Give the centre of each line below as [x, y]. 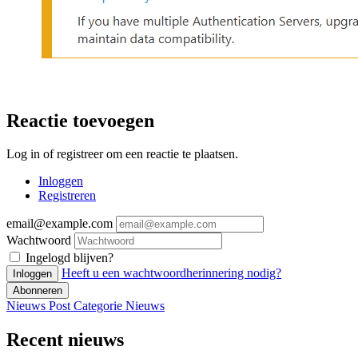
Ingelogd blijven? [70, 258]
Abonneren [38, 291]
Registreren [67, 196]
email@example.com [60, 224]
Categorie [99, 306]
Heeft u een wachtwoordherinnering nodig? [171, 273]
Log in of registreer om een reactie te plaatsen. [122, 154]
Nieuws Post [40, 306]
